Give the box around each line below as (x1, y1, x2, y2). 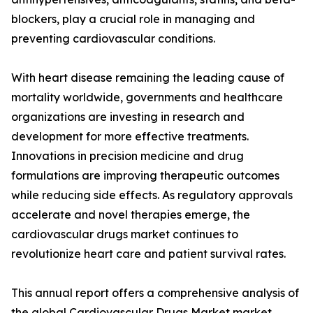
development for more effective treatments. (11, 129, 249, 144)
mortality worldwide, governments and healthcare (11, 90, 283, 105)
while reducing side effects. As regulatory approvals (11, 188, 293, 203)
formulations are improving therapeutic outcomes (11, 168, 279, 183)
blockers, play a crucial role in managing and (11, 12, 255, 27)
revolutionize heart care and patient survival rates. (11, 247, 286, 261)
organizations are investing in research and (11, 110, 245, 124)
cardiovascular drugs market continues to (11, 227, 238, 242)
